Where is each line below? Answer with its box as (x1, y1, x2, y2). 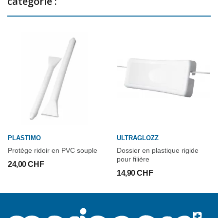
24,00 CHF (8, 160, 44, 168)
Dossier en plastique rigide (117, 146, 199, 154)
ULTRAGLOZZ (117, 134, 159, 142)
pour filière (117, 155, 149, 163)
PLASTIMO (8, 134, 41, 142)
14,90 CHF (117, 169, 153, 177)
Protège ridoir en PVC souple (8, 146, 97, 154)
